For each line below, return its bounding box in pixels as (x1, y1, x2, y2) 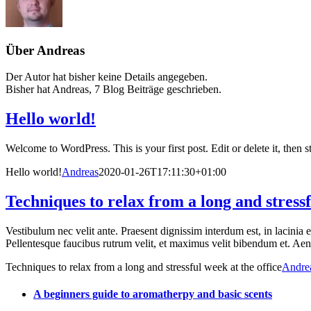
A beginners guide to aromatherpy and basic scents (33, 288, 272, 301)
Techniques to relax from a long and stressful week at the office (6, 261, 282, 274)
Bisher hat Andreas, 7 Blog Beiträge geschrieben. (6, 83, 221, 96)
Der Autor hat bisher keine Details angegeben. (6, 71, 208, 83)
